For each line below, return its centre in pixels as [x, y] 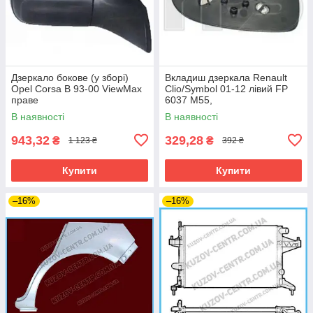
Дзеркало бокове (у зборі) [70, 77]
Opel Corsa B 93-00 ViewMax [77, 88]
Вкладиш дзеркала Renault [226, 77]
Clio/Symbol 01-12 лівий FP [226, 88]
